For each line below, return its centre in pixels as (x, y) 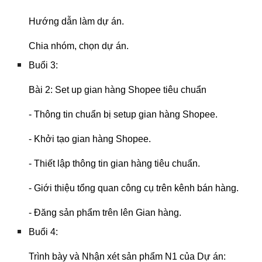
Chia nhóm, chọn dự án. (79, 46)
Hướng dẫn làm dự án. (77, 21)
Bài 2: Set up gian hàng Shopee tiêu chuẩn (118, 90)
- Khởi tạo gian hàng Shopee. (90, 139)
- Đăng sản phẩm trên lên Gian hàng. (105, 213)
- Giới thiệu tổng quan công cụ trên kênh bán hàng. (134, 188)
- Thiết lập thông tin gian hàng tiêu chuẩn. (115, 163)
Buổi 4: (44, 232)
